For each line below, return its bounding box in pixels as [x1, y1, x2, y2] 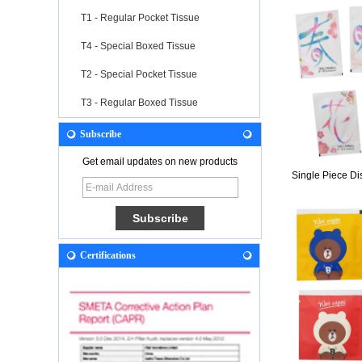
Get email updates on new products [82, 155, 238, 167]
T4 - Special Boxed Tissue [81, 40, 196, 52]
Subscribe [80, 128, 121, 140]
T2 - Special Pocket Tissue [81, 68, 197, 80]
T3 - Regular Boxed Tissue [81, 96, 198, 108]
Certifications [80, 249, 136, 261]
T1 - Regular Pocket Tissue [81, 11, 200, 23]
